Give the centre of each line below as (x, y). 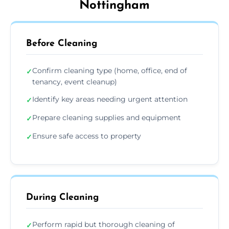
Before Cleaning (62, 43)
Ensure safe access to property (87, 136)
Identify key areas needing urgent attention (110, 99)
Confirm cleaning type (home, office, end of (110, 70)
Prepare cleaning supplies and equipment (107, 117)
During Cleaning (62, 197)
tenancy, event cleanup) (75, 82)
